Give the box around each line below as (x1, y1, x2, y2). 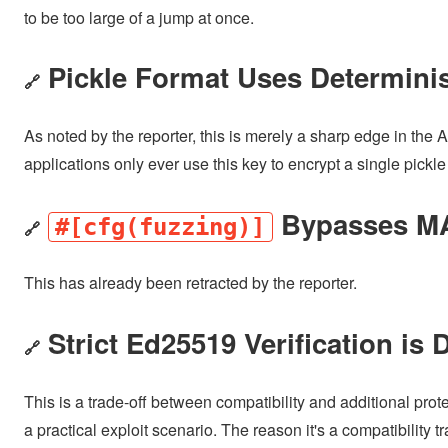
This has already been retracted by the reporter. (24, 271, 357, 295)
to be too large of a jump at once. (24, 5, 254, 29)
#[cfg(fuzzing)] (55, 212, 266, 241)
